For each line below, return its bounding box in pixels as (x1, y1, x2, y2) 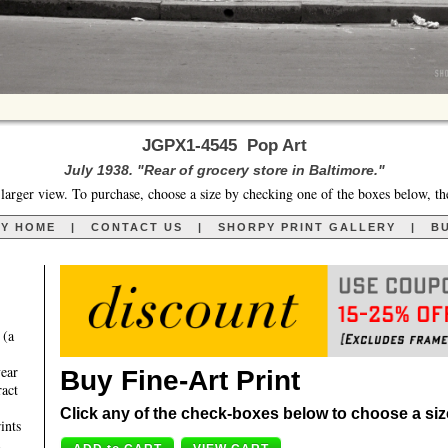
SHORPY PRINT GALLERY (217, 221, 396, 234)
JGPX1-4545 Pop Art (141, 136, 307, 156)
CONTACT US (90, 221, 183, 234)
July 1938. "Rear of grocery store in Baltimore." (63, 162, 385, 179)
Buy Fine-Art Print (60, 365, 300, 397)
